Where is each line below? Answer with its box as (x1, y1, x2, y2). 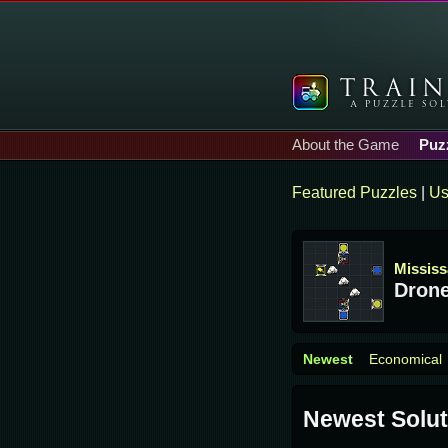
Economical (369, 351, 442, 367)
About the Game (292, 136, 399, 153)
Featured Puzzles (292, 184, 417, 201)
